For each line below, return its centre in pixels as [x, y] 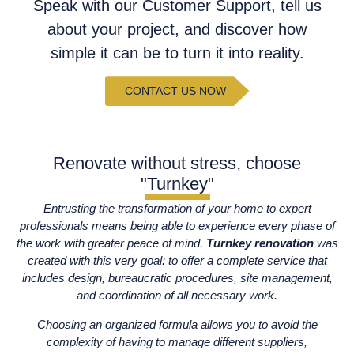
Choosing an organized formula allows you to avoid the [177, 324]
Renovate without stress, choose [177, 164]
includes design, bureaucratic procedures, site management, [177, 278]
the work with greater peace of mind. [111, 243]
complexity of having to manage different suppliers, [177, 341]
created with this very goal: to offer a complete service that [177, 261]
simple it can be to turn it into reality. [177, 53]
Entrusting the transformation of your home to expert [177, 209]
